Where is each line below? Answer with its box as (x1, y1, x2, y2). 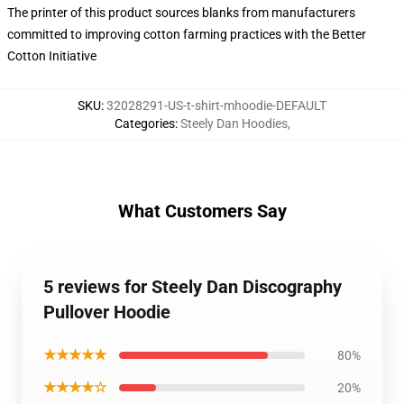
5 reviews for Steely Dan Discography (43, 276, 342, 298)
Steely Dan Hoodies (179, 116, 288, 131)
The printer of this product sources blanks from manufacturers (7, 5, 355, 20)
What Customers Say (117, 200, 287, 222)
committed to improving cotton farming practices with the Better (7, 27, 366, 41)
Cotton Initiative (7, 49, 96, 63)
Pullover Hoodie (43, 301, 170, 323)
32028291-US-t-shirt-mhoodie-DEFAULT (106, 98, 326, 113)
